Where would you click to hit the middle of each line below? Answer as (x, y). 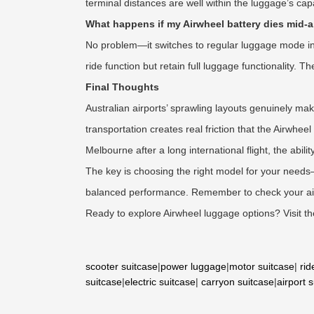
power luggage (193, 266)
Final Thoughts (122, 87)
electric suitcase (160, 282)
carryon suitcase (238, 282)
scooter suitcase (122, 266)
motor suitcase (262, 266)
